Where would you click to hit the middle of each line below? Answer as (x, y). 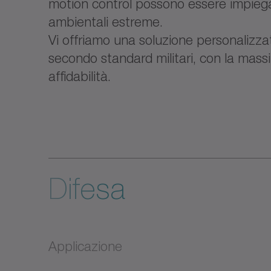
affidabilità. (80, 76)
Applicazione (85, 246)
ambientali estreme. (106, 22)
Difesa (87, 189)
